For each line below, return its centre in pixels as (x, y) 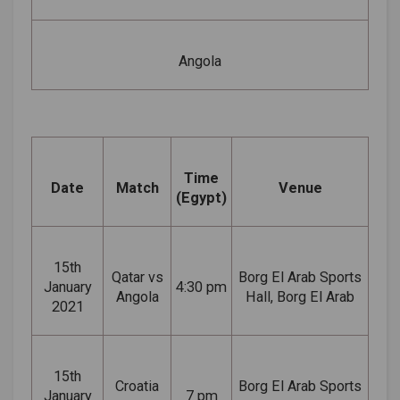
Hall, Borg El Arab (300, 296)
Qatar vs (137, 277)
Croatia (137, 386)
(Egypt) (201, 197)
